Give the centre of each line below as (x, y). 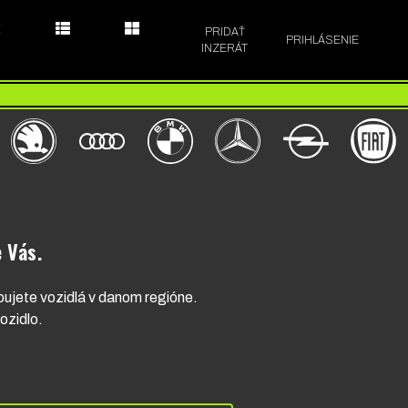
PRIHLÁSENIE (323, 40)
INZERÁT (225, 48)
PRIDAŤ (224, 32)
